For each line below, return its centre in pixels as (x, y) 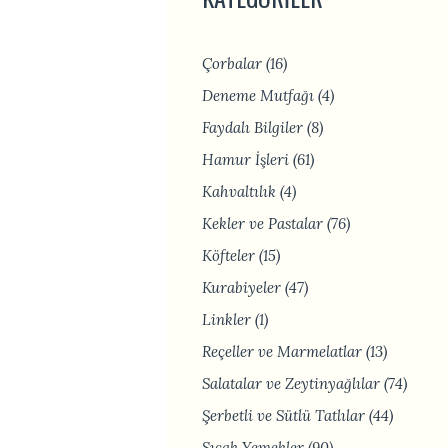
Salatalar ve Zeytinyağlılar (291, 383)
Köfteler (228, 255)
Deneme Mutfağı (258, 95)
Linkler (226, 319)
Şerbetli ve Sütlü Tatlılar (283, 415)
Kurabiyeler (241, 287)
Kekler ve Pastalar (262, 223)
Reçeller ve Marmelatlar (282, 351)
